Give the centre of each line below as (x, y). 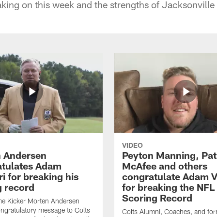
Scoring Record (157, 197)
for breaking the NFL (168, 187)
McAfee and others (165, 165)
